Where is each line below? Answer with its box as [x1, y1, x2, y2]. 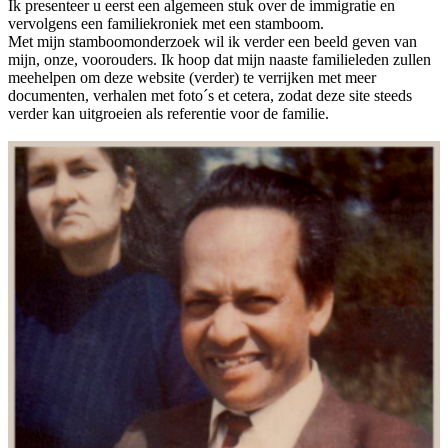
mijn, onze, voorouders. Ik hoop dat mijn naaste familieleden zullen [8, 51, 431, 69]
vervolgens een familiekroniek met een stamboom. [8, 15, 324, 33]
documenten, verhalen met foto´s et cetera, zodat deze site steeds [8, 87, 412, 105]
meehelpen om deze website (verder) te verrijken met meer [8, 69, 376, 87]
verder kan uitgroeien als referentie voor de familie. [8, 105, 329, 123]
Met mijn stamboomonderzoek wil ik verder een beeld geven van [8, 33, 417, 51]
